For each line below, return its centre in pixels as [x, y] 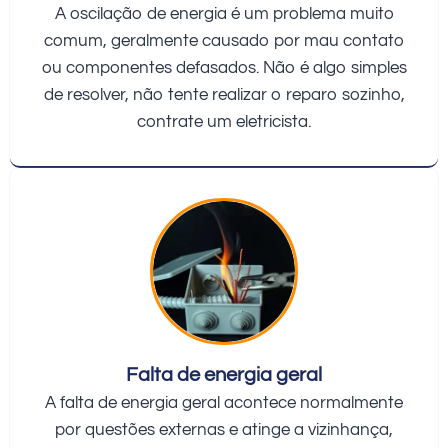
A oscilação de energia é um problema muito [224, 13]
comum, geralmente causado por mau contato [224, 40]
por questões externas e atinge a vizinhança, [224, 430]
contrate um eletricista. [224, 121]
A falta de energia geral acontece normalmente [224, 403]
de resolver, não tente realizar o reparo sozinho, [224, 94]
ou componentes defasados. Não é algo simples [224, 67]
